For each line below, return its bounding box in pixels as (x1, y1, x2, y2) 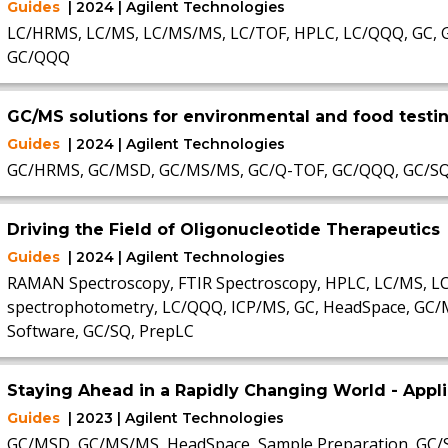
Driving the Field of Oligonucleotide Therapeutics (6, 220, 440, 239)
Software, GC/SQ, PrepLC (6, 320, 194, 342)
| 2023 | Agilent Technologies (67, 409, 284, 427)
